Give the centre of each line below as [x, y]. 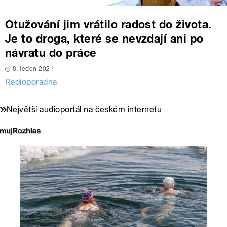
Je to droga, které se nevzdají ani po [104, 39]
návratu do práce [51, 53]
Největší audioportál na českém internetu [84, 110]
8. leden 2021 [33, 69]
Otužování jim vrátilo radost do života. [108, 25]
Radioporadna [31, 82]
